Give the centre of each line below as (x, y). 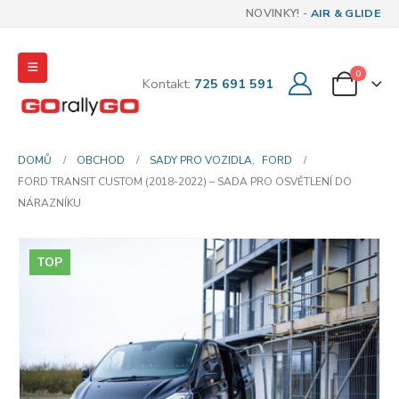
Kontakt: (169, 83)
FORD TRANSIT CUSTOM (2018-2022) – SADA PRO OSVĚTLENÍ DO (185, 182)
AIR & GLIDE (346, 13)
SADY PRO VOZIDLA (201, 161)
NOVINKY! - (278, 13)
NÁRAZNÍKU (49, 204)
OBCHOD (101, 161)
